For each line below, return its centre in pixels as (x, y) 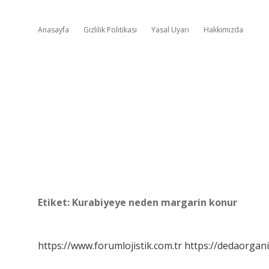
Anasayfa (53, 30)
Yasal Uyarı (170, 30)
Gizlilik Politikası (110, 30)
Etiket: (55, 202)
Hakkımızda (223, 30)
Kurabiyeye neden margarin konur (155, 202)
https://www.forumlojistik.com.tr (110, 246)
